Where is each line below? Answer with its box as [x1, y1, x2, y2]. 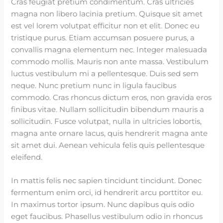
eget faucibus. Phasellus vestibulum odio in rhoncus [11, 212, 203, 221]
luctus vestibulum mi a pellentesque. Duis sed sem [11, 69, 199, 78]
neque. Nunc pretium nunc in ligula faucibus [11, 81, 177, 90]
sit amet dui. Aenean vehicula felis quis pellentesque [11, 140, 205, 150]
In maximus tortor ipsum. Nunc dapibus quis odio [11, 200, 195, 209]
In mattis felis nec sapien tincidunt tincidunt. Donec [11, 176, 202, 185]
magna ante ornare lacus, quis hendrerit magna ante [11, 128, 208, 138]
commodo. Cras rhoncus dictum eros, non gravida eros [11, 93, 212, 102]
